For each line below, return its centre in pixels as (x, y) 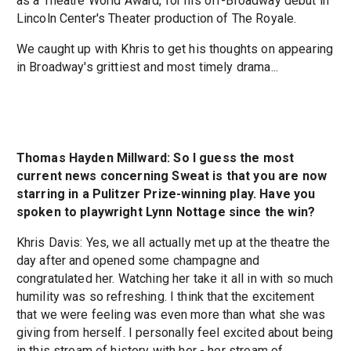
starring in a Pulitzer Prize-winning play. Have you (166, 194)
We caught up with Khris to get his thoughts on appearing (175, 49)
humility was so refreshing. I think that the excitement (165, 297)
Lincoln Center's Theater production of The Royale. (156, 19)
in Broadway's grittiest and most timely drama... (147, 67)
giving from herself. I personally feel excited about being (175, 333)
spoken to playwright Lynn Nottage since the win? (165, 212)
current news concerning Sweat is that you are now (172, 176)
